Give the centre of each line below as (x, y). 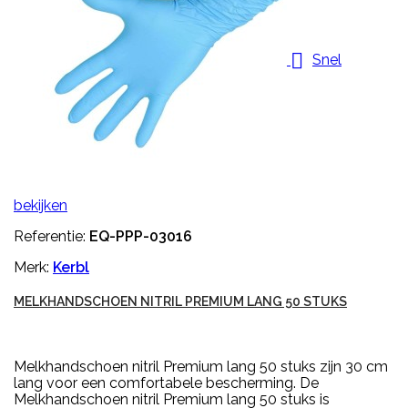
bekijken (41, 205)
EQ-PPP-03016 (141, 236)
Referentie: (51, 236)
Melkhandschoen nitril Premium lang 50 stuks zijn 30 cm (201, 366)
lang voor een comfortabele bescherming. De (166, 382)
